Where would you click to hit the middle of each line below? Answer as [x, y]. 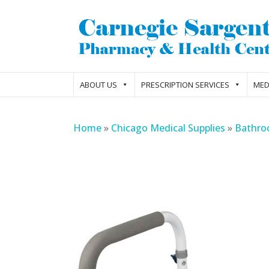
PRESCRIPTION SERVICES [185, 85]
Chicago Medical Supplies [168, 128]
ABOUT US [98, 85]
